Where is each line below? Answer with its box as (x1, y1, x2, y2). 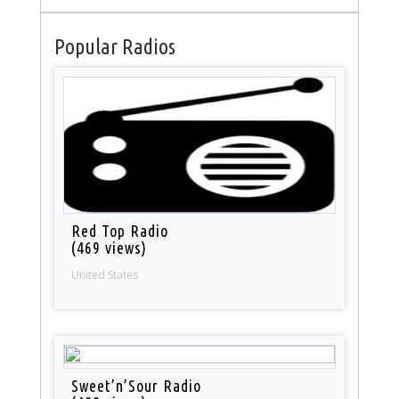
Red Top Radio (71, 221, 169, 240)
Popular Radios (54, 34, 175, 59)
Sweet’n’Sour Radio (71, 376, 202, 395)
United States (71, 266, 139, 282)
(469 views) (71, 238, 148, 256)
